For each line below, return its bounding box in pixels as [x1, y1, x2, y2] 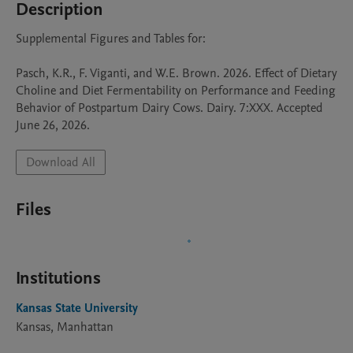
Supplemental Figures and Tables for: [16, 30, 206, 47]
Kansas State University [16, 299, 138, 317]
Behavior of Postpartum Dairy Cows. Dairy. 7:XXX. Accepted [16, 99, 323, 117]
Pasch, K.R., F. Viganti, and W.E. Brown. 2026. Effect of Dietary [16, 65, 337, 82]
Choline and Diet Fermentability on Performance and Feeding [16, 82, 336, 99]
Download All [26, 154, 95, 171]
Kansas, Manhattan [16, 318, 113, 336]
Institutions [16, 266, 101, 290]
